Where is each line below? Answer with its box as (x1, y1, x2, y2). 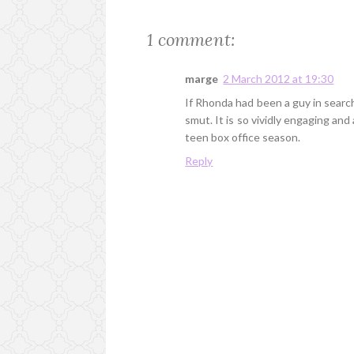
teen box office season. (185, 130, 301, 145)
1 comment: (147, 28, 236, 51)
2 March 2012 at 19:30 (223, 72, 334, 86)
